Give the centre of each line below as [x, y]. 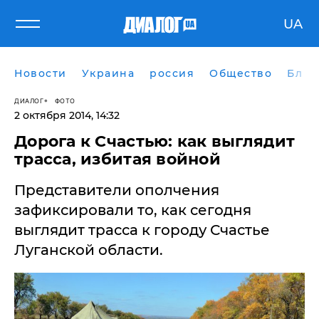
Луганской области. [89, 250]
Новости [41, 73]
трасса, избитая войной [117, 159]
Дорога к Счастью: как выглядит [155, 141]
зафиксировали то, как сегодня [133, 210]
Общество [241, 73]
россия [172, 73]
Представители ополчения [117, 190]
